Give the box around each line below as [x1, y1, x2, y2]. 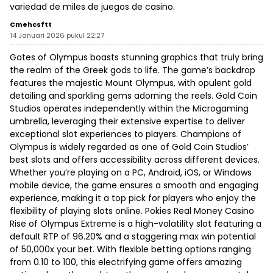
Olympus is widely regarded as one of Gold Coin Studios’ [10, 141, 249, 154]
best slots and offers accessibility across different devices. [10, 154, 260, 166]
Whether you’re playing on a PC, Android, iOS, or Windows [10, 166, 252, 179]
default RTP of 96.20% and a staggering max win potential [10, 230, 256, 243]
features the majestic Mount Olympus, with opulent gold [10, 77, 252, 90]
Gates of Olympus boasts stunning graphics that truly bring [10, 51, 263, 64]
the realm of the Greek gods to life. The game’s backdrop [10, 64, 255, 77]
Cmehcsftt [10, 19, 52, 30]
